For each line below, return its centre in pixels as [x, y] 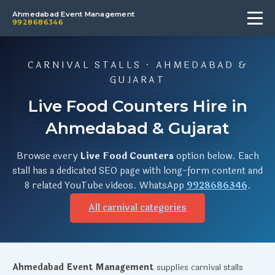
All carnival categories [137, 208]
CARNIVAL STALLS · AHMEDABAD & [137, 65]
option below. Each [216, 156]
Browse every [48, 156]
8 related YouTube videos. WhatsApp [105, 186]
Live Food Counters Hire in [137, 106]
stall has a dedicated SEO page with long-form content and [137, 171]
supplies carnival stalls [199, 267]
